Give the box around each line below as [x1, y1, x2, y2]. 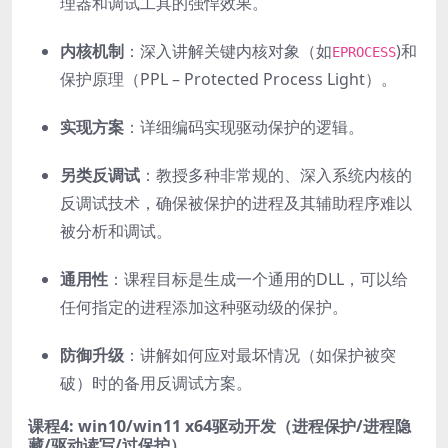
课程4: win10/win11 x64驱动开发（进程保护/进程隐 [28, 414, 411, 437]
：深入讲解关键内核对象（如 [124, 39, 332, 62]
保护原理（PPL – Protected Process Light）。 [60, 67, 397, 90]
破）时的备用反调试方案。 [60, 371, 252, 394]
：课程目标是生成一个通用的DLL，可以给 [108, 267, 408, 290]
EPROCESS [332, 43, 396, 60]
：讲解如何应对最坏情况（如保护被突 [124, 343, 396, 366]
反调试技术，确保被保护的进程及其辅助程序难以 [60, 191, 412, 214]
